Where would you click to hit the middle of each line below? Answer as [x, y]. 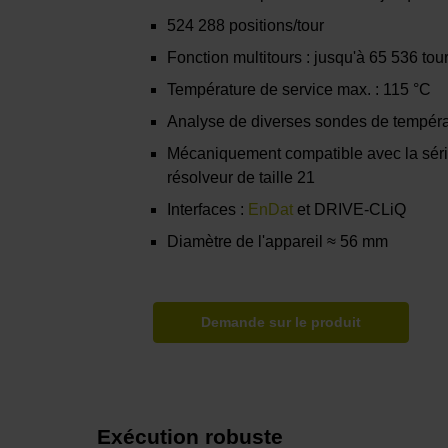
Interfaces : [208, 210]
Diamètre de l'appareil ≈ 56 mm [278, 242]
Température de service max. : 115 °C [299, 90]
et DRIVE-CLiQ [350, 210]
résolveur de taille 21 [241, 178]
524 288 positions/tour [246, 26]
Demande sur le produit [281, 322]
